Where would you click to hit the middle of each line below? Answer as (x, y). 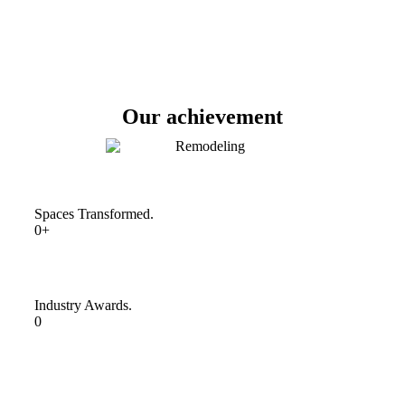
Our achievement (202, 116)
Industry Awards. (83, 305)
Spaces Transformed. (94, 214)
